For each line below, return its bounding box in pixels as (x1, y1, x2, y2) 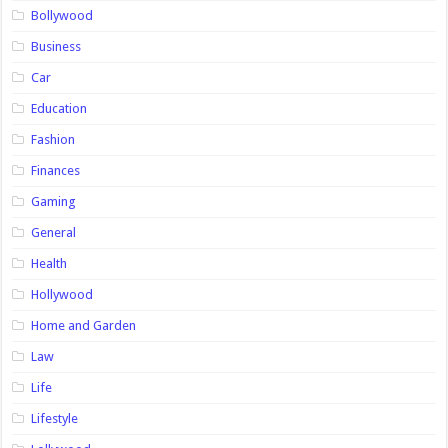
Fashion (31, 132, 76, 148)
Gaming (31, 194, 77, 210)
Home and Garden (31, 318, 137, 334)
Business (31, 39, 82, 55)
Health (31, 256, 68, 272)
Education (31, 101, 88, 117)
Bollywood (31, 8, 94, 24)
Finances (31, 163, 81, 179)
